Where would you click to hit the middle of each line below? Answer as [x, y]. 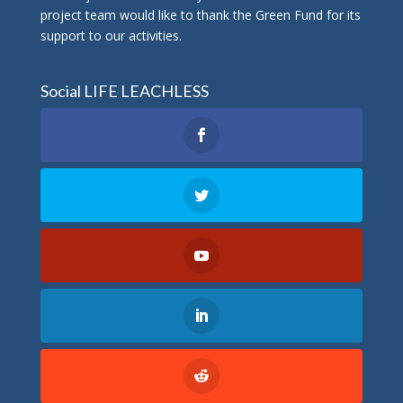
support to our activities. [111, 35]
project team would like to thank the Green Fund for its [200, 14]
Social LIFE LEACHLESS [124, 90]
